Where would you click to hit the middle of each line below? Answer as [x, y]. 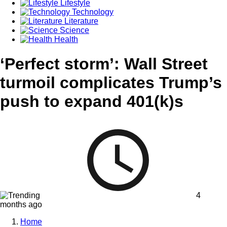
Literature [80, 21]
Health [65, 39]
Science [73, 30]
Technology [92, 12]
